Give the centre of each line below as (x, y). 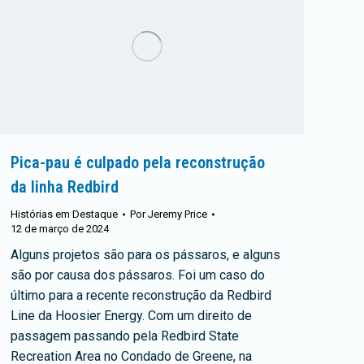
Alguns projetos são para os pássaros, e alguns (145, 254)
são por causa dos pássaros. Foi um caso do (138, 275)
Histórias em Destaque (64, 214)
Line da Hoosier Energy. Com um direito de (131, 315)
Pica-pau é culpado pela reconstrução (138, 162)
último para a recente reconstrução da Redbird (141, 295)
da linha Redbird (65, 186)
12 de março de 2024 (60, 228)
